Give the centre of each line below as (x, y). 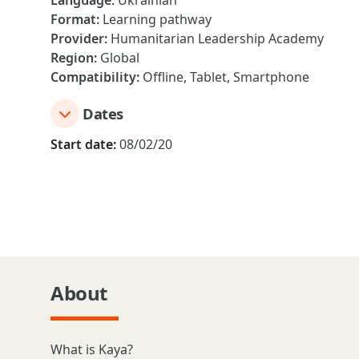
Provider (77, 38)
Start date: (83, 144)
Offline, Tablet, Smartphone (226, 77)
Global (120, 58)
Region (72, 58)
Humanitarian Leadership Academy (217, 38)
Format (73, 19)
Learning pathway (157, 19)
